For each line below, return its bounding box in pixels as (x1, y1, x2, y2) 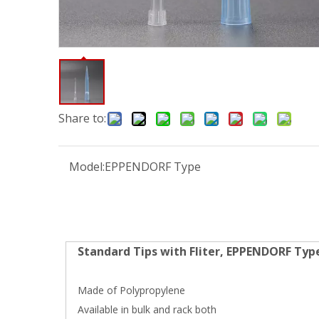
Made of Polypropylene (66, 283, 185, 297)
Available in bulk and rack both (66, 303, 216, 316)
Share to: (58, 110, 106, 126)
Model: (69, 159, 105, 174)
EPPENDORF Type (105, 159, 201, 174)
